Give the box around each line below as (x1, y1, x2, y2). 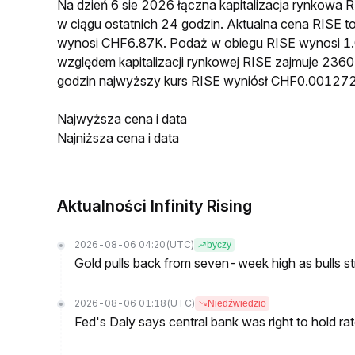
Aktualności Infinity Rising (57, 197, 252, 216)
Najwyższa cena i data (57, 111, 187, 127)
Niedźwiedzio (208, 298, 266, 309)
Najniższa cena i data (57, 130, 179, 146)
